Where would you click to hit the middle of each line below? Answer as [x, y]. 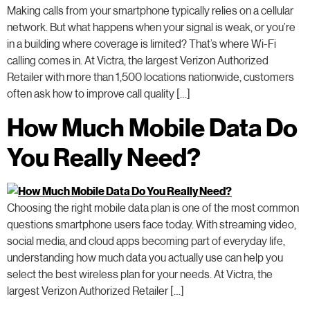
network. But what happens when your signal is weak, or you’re [151, 27]
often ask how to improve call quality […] [99, 93]
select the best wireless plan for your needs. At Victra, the [140, 273]
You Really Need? [104, 156]
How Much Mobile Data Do [152, 126]
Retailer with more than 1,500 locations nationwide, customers [151, 77]
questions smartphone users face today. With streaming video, [152, 224]
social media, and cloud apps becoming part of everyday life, [146, 240]
